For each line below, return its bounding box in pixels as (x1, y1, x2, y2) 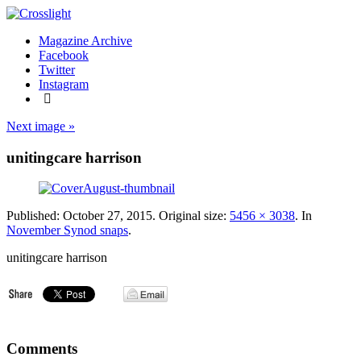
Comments (6, 340, 77, 358)
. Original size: (152, 209, 230, 223)
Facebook (39, 48, 89, 62)
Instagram (39, 77, 89, 91)
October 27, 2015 (63, 209, 152, 223)
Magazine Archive (39, 34, 132, 48)
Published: (6, 209, 63, 223)
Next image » (6, 119, 75, 133)
